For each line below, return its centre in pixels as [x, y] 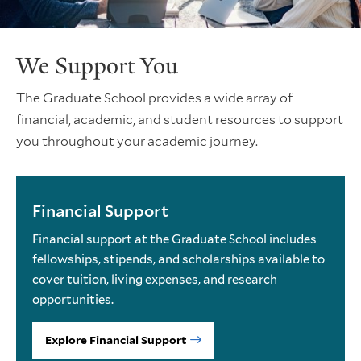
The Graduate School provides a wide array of [154, 98]
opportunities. [73, 299]
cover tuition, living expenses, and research [155, 279]
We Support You [97, 65]
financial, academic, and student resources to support [180, 119]
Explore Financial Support [116, 340]
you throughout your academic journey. [137, 141]
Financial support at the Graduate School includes [174, 239]
